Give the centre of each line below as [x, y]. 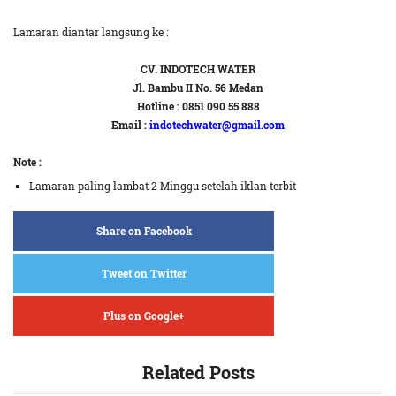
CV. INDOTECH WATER [198, 69]
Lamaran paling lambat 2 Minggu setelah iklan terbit [163, 186]
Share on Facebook [144, 231]
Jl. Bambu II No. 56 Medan [198, 88]
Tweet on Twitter [144, 273]
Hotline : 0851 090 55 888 [198, 106]
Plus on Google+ [144, 316]
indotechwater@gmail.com [217, 125]
